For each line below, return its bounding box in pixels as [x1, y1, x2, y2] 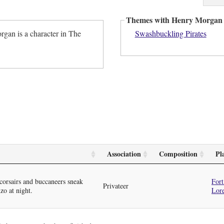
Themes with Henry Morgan [126, 14, 222, 26]
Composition [159, 148, 197, 159]
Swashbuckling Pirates [134, 27, 206, 38]
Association [107, 148, 141, 159]
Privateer [103, 180, 128, 190]
